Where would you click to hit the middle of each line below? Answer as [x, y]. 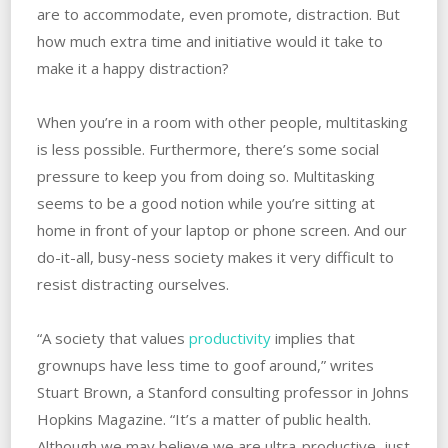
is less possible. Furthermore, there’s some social [207, 149]
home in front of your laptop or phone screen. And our [221, 230]
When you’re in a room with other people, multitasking [222, 122]
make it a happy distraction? [132, 68]
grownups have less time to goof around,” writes [205, 365]
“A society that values [112, 338]
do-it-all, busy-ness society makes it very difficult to [215, 257]
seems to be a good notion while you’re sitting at [205, 203]
